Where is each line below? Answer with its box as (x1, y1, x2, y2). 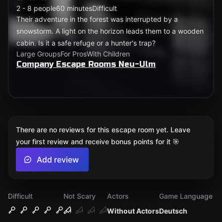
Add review (37, 155, 79, 165)
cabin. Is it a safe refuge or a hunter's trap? (16, 39, 156, 47)
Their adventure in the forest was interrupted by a (16, 15, 178, 23)
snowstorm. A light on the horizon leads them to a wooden (16, 27, 204, 35)
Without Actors (107, 207, 159, 215)
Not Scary (63, 192, 96, 200)
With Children (87, 50, 130, 58)
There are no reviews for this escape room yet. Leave (16, 125, 190, 134)
